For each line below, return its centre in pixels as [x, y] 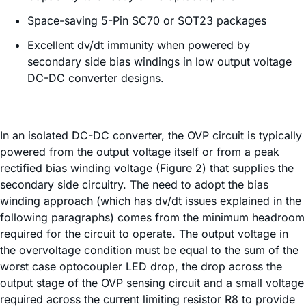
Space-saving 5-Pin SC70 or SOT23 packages [147, 20]
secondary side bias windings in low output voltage [159, 61]
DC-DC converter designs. [96, 78]
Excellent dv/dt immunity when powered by [139, 45]
